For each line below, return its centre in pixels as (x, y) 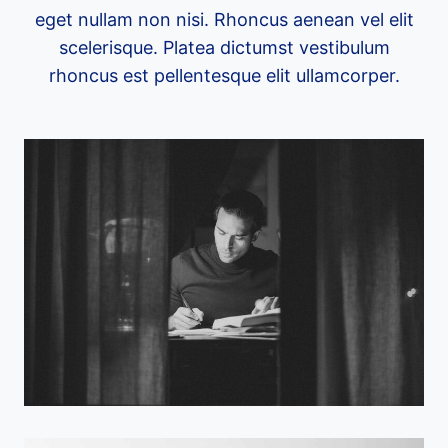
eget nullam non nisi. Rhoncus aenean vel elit (224, 19)
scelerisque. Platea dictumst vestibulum (224, 47)
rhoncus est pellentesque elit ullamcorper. (224, 75)
